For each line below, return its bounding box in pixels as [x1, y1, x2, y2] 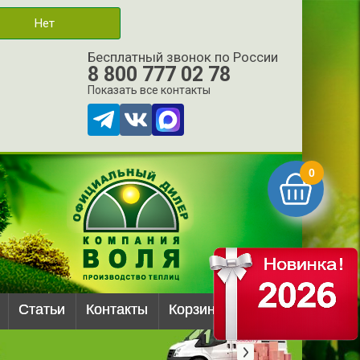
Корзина [169, 301, 223, 317]
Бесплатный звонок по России [88, 49, 278, 65]
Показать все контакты [88, 84, 211, 96]
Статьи [18, 301, 65, 317]
